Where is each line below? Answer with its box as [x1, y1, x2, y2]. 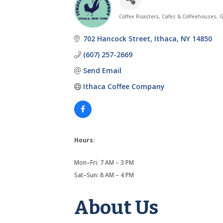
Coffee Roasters [119, 12, 159, 20]
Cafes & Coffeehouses [162, 12, 217, 20]
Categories [118, 16, 192, 33]
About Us [74, 196, 159, 219]
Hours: [74, 135, 96, 144]
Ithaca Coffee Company [83, 81, 165, 91]
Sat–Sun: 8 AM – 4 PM [74, 170, 134, 179]
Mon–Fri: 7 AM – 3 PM [74, 158, 134, 167]
